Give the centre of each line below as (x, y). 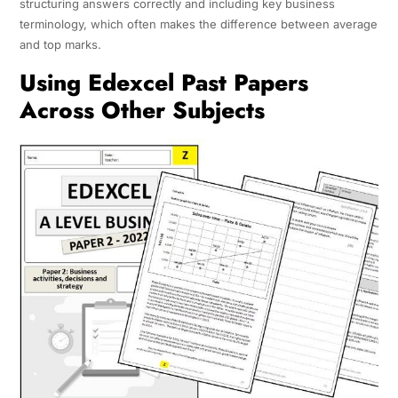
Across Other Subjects (142, 110)
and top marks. (60, 44)
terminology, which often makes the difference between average (198, 24)
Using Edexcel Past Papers (163, 82)
